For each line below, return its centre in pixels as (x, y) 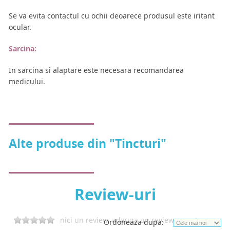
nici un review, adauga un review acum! (129, 220)
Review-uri (115, 195)
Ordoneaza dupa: (134, 222)
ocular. (20, 27)
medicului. (27, 82)
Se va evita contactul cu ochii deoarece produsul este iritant (112, 16)
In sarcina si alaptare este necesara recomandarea (96, 70)
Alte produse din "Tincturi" (88, 143)
